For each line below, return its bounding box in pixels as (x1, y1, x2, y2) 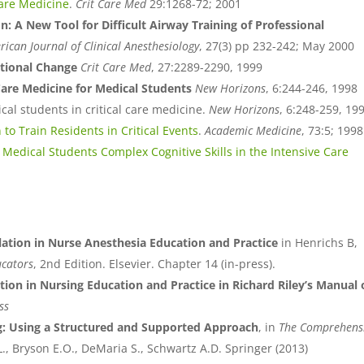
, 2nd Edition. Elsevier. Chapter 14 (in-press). (33, 256, 276, 272)
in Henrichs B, (281, 235, 358, 251)
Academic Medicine (205, 123, 302, 139)
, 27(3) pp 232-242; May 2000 (199, 38, 355, 54)
